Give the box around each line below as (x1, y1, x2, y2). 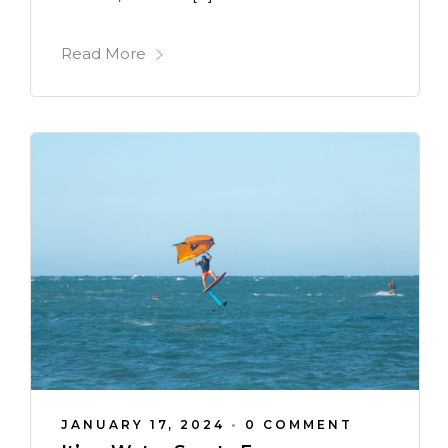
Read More (61, 44, 146, 64)
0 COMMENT (245, 417, 353, 433)
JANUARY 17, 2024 (61, 417, 225, 433)
